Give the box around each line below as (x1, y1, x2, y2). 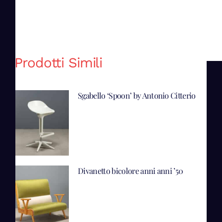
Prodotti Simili (14, 55, 103, 71)
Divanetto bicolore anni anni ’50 (78, 165, 183, 176)
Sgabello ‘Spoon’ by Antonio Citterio (78, 90, 196, 101)
